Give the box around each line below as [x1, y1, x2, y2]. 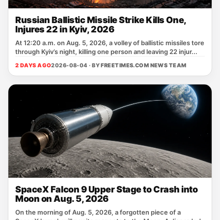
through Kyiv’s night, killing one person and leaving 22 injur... [15, 48, 197, 55]
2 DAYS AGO [15, 62, 52, 69]
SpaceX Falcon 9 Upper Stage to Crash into [15, 184, 198, 194]
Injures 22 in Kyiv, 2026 [15, 24, 114, 34]
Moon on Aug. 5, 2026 [15, 193, 109, 204]
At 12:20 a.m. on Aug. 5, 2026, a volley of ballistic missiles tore [15, 39, 204, 47]
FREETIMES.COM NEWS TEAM [101, 62, 187, 69]
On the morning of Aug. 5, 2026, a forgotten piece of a [15, 208, 181, 216]
